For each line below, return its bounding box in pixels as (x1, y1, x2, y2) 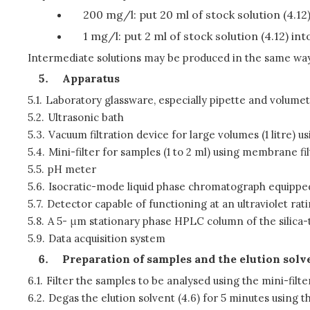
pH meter (47, 163, 96, 176)
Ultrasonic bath (47, 111, 124, 124)
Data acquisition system (48, 232, 165, 245)
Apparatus (62, 71, 120, 85)
